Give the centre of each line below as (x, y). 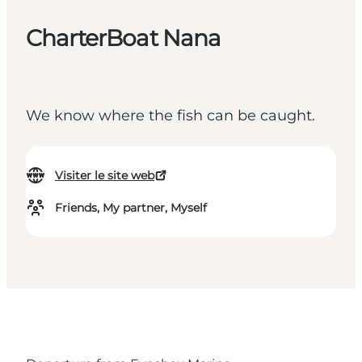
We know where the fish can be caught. (170, 116)
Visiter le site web (105, 176)
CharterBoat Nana (124, 38)
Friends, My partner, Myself (131, 208)
